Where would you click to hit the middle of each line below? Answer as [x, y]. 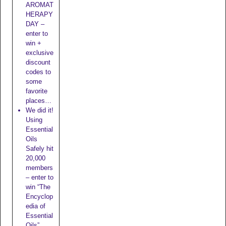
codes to [38, 72]
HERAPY [39, 15]
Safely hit [39, 149]
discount [38, 63]
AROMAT [39, 5]
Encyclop [39, 197]
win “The [38, 187]
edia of [35, 206]
